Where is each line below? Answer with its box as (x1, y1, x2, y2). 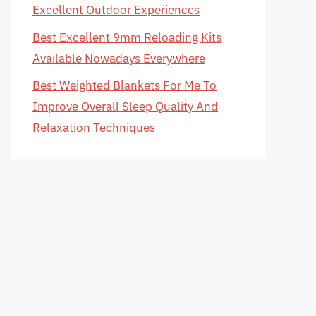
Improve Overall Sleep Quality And (32, 99, 218, 114)
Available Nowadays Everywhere (32, 50, 205, 66)
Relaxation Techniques (32, 120, 155, 135)
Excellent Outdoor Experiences (32, 2, 200, 18)
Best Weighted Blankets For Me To (32, 78, 217, 93)
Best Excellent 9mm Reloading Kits (32, 29, 221, 45)
